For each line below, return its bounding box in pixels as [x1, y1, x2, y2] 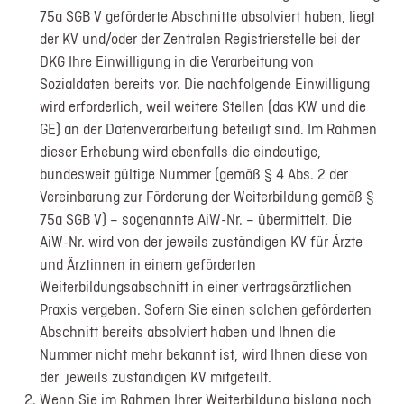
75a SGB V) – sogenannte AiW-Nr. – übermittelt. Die [40, 208, 353, 229]
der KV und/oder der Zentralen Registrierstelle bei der [40, 28, 361, 49]
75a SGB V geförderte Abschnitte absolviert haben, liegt [40, 5, 376, 26]
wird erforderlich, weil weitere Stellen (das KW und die [40, 96, 367, 116]
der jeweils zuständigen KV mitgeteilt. [40, 366, 272, 387]
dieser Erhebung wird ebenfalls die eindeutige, [40, 141, 322, 161]
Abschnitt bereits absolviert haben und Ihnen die [40, 321, 336, 342]
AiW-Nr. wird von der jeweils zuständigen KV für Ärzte [40, 231, 363, 252]
